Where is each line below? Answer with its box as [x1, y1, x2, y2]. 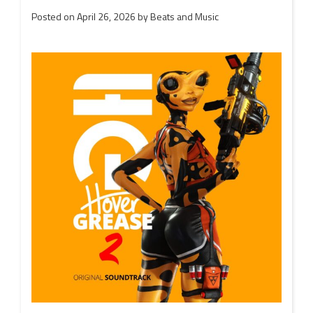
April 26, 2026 [77, 9, 136, 24]
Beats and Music [150, 9, 219, 24]
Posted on [31, 9, 77, 24]
